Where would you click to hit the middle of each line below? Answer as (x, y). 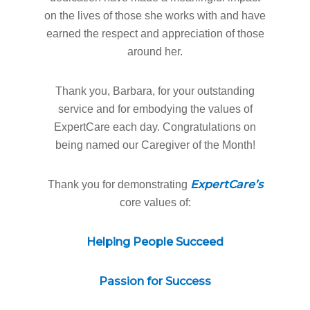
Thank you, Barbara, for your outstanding (155, 91)
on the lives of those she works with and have (155, 16)
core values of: (155, 203)
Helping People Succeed (155, 242)
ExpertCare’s (226, 185)
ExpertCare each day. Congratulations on (155, 127)
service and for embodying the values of (155, 109)
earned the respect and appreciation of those (155, 34)
